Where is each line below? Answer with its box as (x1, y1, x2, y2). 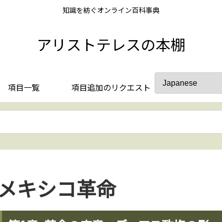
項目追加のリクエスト (71, 81, 151, 93)
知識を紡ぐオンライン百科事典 (62, 5, 160, 15)
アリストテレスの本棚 (37, 33, 185, 55)
